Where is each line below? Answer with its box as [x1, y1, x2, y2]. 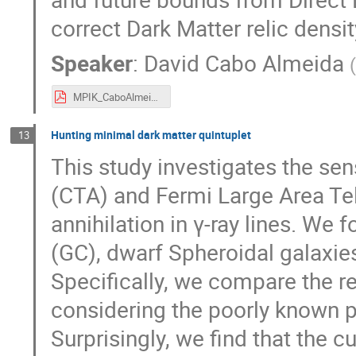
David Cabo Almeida [144, 47, 345, 78]
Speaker [51, 47, 133, 78]
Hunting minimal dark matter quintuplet [51, 127, 252, 143]
